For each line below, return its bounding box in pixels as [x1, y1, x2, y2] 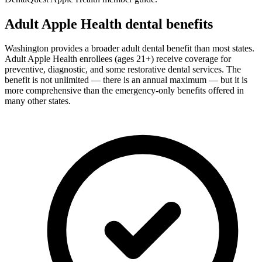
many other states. [5, 96, 71, 106]
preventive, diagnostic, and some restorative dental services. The [5, 64, 241, 75]
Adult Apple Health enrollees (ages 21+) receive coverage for [5, 54, 231, 64]
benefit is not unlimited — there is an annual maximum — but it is [5, 75, 247, 85]
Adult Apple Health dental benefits [5, 16, 213, 32]
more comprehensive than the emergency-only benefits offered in [5, 85, 244, 96]
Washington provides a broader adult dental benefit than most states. [5, 43, 254, 54]
